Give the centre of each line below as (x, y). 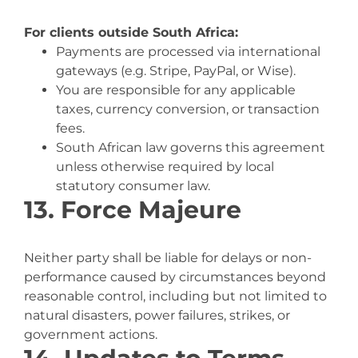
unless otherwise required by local (165, 167)
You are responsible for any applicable (176, 90)
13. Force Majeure (133, 210)
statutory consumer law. (133, 186)
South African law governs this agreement (191, 147)
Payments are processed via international (188, 52)
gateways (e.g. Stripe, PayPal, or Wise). (176, 71)
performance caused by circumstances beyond (175, 277)
